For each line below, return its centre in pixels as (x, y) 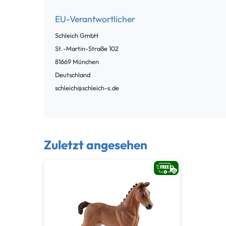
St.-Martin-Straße (81, 49)
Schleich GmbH (77, 36)
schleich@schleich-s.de (87, 88)
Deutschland (73, 75)
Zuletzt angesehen (96, 145)
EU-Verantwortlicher (95, 19)
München (86, 62)
